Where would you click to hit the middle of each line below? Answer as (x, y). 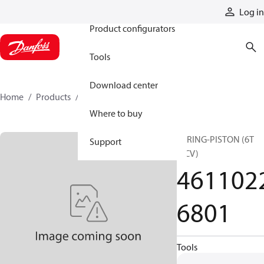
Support (105, 141)
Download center (124, 85)
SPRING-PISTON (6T (215, 139)
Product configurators (132, 28)
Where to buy (116, 113)
